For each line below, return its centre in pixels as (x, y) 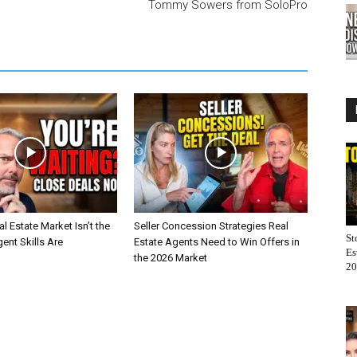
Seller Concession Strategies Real (211, 226)
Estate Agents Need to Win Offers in (217, 242)
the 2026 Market (171, 258)
